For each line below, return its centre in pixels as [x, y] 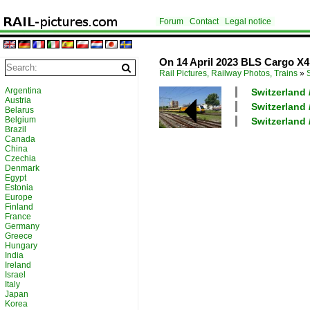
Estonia [19, 188]
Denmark [22, 168]
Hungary [21, 246]
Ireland [18, 265]
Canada [20, 139]
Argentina [23, 91]
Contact [204, 21]
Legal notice [248, 21]
